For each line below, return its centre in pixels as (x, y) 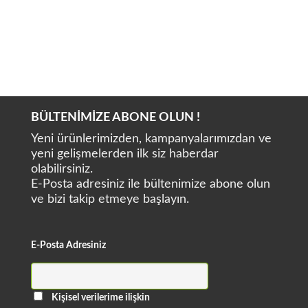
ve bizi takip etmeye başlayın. (110, 199)
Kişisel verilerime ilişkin (101, 297)
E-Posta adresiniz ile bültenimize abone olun (151, 184)
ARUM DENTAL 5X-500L (74, 57)
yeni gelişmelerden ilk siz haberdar (125, 154)
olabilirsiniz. (62, 169)
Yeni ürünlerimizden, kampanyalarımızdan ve (151, 139)
